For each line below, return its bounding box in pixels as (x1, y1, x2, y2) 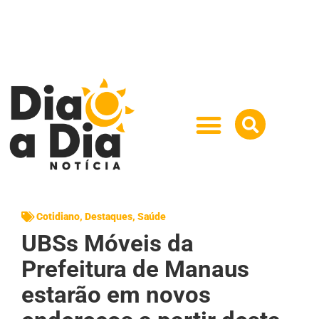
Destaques (85, 210, 132, 222)
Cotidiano (36, 210, 80, 222)
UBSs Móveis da (21, 229, 194, 257)
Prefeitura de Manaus (21, 254, 249, 283)
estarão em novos (21, 280, 211, 308)
